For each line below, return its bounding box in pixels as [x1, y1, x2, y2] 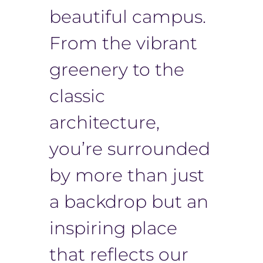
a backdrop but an [49, 190, 208, 213]
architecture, [49, 111, 160, 133]
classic [49, 85, 105, 107]
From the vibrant [49, 32, 197, 54]
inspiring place [49, 217, 177, 239]
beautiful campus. [49, 5, 206, 28]
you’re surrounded [49, 137, 210, 160]
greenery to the [49, 58, 184, 80]
